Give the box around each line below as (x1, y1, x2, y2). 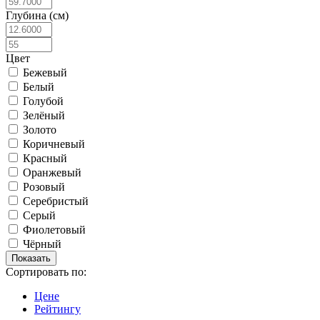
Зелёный (23, 109, 65, 121)
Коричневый (23, 137, 85, 150)
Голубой (23, 94, 64, 107)
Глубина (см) (6, 9, 69, 21)
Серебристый (23, 194, 89, 207)
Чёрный (23, 237, 61, 250)
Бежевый (23, 66, 67, 79)
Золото (23, 123, 56, 136)
